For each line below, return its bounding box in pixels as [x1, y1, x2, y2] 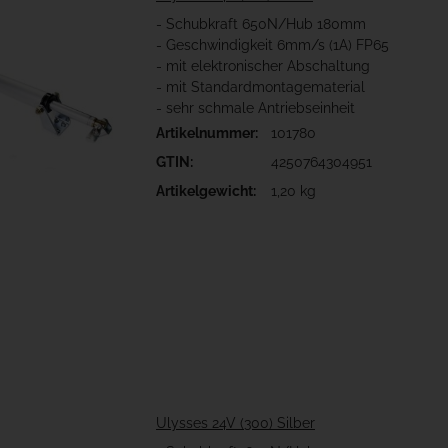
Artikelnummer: [156, 125, 258, 142]
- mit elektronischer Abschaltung [156, 58, 370, 75]
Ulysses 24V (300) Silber [156, 415, 315, 432]
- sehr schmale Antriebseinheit [156, 100, 355, 117]
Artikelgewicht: [156, 183, 256, 200]
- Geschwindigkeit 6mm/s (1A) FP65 [156, 37, 389, 54]
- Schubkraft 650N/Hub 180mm [156, 16, 366, 33]
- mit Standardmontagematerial [156, 79, 365, 96]
